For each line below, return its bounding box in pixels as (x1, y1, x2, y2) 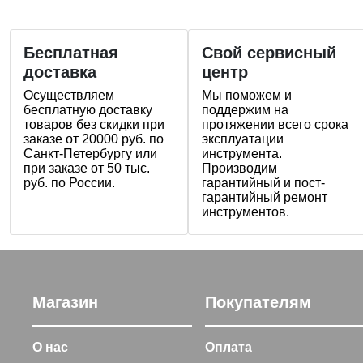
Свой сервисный (202, 43, 336, 62)
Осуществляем (23, 88, 114, 102)
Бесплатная (23, 43, 118, 62)
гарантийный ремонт (202, 190, 327, 204)
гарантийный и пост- (202, 175, 325, 190)
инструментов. (202, 204, 289, 219)
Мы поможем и (202, 88, 292, 102)
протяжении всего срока (202, 117, 348, 131)
